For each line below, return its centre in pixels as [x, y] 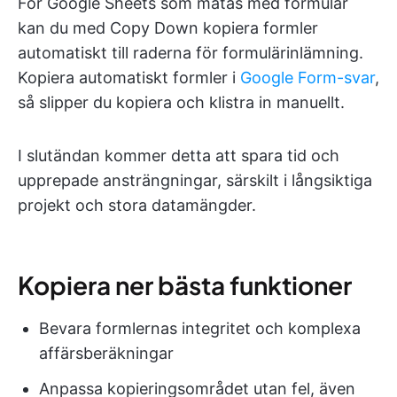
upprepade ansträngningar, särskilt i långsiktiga [195, 180]
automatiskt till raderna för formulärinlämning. [191, 52]
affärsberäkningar [106, 353]
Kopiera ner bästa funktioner [185, 284]
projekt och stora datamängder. [137, 205]
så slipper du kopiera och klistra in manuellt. [181, 102]
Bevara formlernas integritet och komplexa [200, 328]
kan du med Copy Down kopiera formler [168, 27]
